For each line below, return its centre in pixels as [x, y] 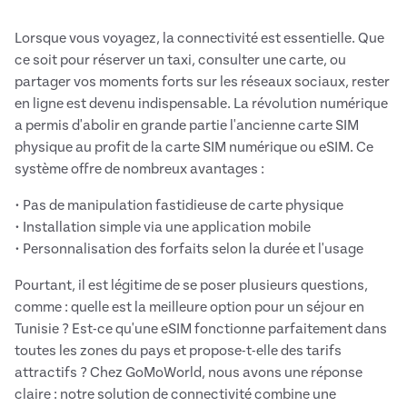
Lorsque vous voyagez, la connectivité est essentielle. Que [199, 39]
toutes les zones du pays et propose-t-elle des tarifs [178, 351]
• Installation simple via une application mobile [163, 228]
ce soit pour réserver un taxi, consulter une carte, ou [180, 60]
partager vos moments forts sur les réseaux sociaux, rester [202, 82]
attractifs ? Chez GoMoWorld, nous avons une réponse [189, 373]
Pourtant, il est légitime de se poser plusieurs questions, [191, 286]
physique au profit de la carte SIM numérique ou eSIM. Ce [194, 148]
